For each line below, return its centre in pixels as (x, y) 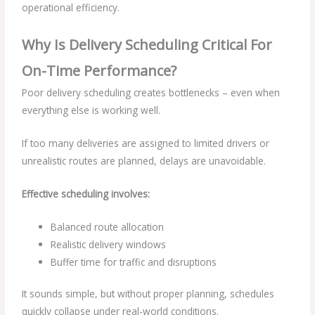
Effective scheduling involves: (86, 193)
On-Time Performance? (99, 70)
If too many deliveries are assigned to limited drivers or (146, 143)
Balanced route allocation (108, 226)
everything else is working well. (91, 110)
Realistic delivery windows (109, 244)
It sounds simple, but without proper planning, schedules (148, 294)
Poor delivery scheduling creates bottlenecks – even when (151, 92)
